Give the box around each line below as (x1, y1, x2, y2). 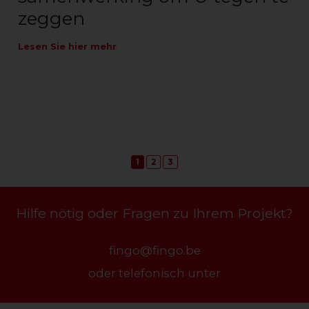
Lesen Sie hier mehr (18, 41, 117, 52)
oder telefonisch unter (88, 266, 221, 281)
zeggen (18, 8, 85, 30)
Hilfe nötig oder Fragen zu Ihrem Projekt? (16, 205, 293, 222)
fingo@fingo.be (108, 243, 201, 258)
